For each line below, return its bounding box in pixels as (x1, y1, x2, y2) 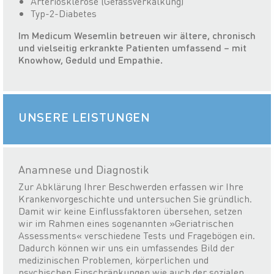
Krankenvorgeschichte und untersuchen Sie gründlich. (18, 192, 252, 206)
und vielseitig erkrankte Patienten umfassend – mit (18, 41, 246, 54)
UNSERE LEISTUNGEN (18, 109, 150, 125)
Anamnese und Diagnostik (18, 162, 149, 177)
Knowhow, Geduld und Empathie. (18, 53, 163, 67)
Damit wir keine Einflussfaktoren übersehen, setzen (18, 204, 242, 218)
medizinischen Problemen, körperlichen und (18, 253, 209, 267)
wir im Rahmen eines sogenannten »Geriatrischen (18, 217, 234, 230)
